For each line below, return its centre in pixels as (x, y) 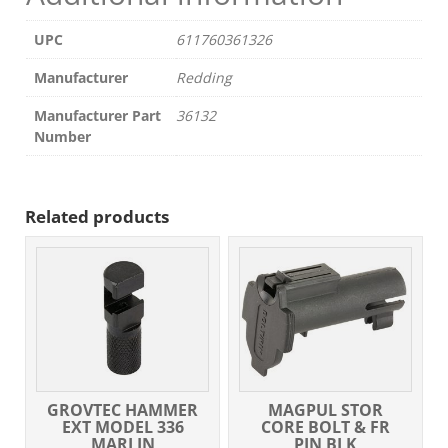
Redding (204, 78)
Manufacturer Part (97, 116)
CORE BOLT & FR (325, 426)
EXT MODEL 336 (122, 426)
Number (62, 137)
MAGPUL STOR (325, 409)
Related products (97, 217)
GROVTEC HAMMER (122, 409)
